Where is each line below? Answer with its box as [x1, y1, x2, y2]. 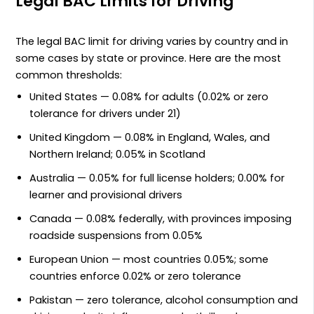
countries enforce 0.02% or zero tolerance [29, 269, 242, 284]
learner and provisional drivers [29, 188, 183, 203]
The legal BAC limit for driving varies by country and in [15, 34, 289, 48]
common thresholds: [15, 67, 123, 82]
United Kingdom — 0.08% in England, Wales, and [29, 130, 271, 145]
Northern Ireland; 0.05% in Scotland [29, 147, 206, 162]
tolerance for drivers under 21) [29, 107, 182, 121]
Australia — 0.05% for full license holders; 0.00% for [29, 171, 285, 186]
